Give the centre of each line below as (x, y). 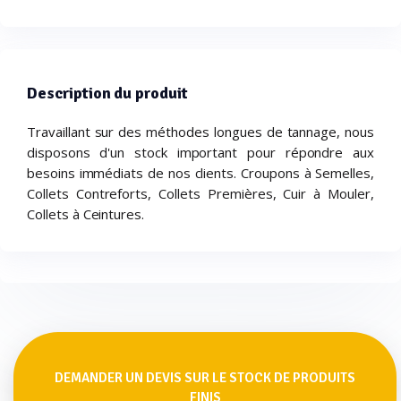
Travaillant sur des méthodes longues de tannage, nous (200, 131)
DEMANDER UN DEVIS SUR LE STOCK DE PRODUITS (205, 377)
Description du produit (108, 93)
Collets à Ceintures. (86, 213)
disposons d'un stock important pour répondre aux (200, 152)
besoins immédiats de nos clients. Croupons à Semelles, (200, 172)
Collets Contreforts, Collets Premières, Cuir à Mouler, (200, 193)
